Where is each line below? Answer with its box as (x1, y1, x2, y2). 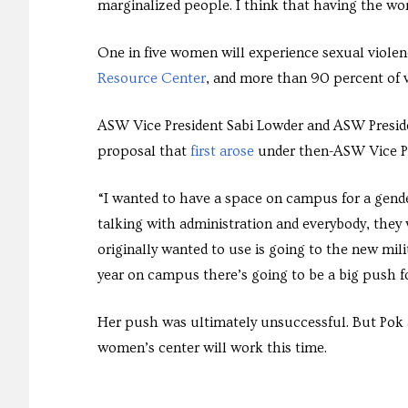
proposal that (97, 143, 190, 160)
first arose (190, 143, 254, 160)
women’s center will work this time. (97, 340, 327, 357)
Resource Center (97, 70, 206, 87)
